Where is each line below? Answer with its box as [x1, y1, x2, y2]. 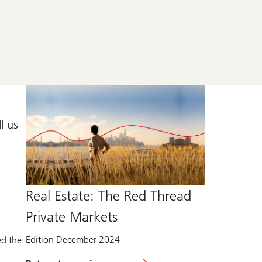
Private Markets [26, 208, 118, 226]
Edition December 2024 [26, 234, 120, 246]
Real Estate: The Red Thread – [26, 187, 203, 205]
